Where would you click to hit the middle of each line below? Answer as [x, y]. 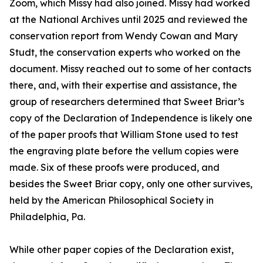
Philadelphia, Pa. [47, 217]
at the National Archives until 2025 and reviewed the [129, 20]
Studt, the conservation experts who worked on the [125, 53]
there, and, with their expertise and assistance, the [123, 85]
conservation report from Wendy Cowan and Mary [124, 36]
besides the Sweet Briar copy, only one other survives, [131, 184]
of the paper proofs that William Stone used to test [124, 135]
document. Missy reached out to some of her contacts [130, 69]
